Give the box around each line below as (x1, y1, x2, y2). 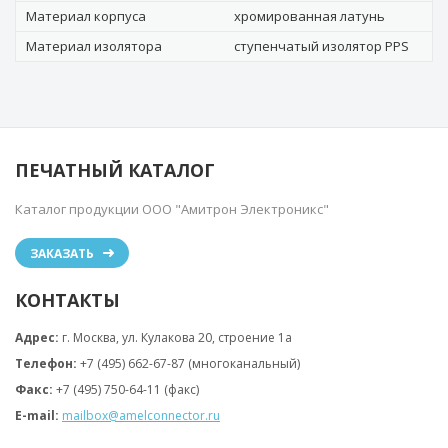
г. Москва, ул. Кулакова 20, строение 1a (62, 329, 292, 346)
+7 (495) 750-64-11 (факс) (56, 381, 199, 398)
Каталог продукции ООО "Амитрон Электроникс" (15, 200, 329, 218)
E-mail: (15, 407, 59, 424)
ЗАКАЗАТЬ (30, 245, 94, 262)
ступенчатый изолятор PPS (234, 37, 409, 55)
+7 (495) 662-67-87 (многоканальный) (80, 355, 300, 372)
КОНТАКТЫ (15, 288, 120, 312)
